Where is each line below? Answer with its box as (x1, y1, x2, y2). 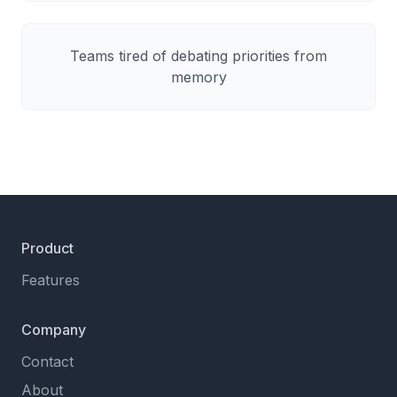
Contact (21, 353, 74, 370)
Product (21, 239, 74, 257)
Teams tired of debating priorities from (70, 47, 327, 65)
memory (170, 68, 227, 86)
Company (21, 321, 86, 339)
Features (21, 271, 80, 289)
